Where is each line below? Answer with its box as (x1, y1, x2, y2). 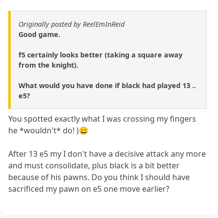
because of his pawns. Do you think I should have (8, 171, 190, 182)
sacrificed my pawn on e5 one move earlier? (8, 183, 170, 194)
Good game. (18, 29, 60, 39)
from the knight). (18, 60, 78, 70)
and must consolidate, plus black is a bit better (8, 160, 180, 171)
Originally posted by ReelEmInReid (18, 19, 125, 29)
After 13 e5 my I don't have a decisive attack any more (8, 148, 206, 159)
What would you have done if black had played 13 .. (18, 80, 196, 90)
